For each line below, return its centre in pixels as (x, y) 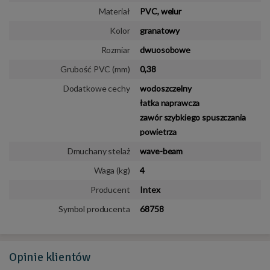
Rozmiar (115, 49)
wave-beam (162, 151)
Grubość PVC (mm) (95, 69)
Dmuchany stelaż (99, 151)
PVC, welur (161, 11)
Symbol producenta (94, 209)
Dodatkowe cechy (96, 88)
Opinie (27, 257)
